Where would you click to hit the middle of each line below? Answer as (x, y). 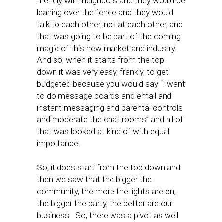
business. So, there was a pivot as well (108, 215)
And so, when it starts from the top (100, 60)
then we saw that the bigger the (94, 179)
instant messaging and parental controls (110, 108)
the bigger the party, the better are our (105, 203)
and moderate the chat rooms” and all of (110, 119)
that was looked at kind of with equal (103, 131)
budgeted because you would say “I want (111, 84)
